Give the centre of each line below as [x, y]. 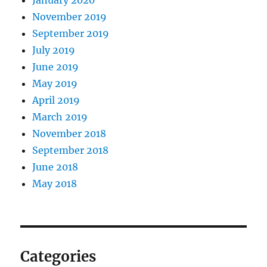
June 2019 [56, 66]
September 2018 [71, 150]
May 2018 [55, 183]
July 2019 [54, 50]
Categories [58, 256]
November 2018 [69, 133]
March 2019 [60, 117]
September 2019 [71, 33]
